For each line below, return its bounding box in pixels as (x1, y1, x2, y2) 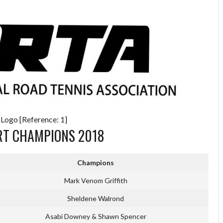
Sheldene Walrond (67, 194, 124, 203)
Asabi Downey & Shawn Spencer (45, 212, 146, 221)
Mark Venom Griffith (64, 176, 127, 185)
